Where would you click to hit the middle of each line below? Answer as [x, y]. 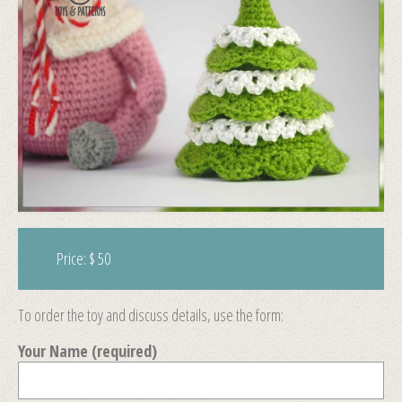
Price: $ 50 [83, 259]
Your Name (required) [87, 350]
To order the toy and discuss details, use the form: [151, 315]
